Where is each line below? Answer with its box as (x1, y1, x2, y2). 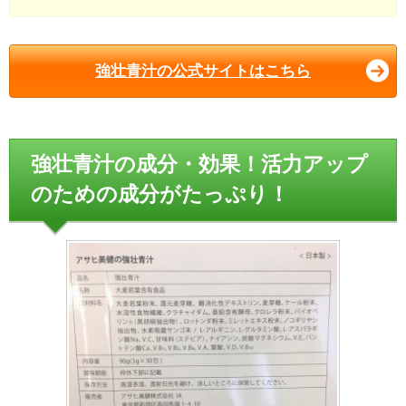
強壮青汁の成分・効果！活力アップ (30, 153, 368, 177)
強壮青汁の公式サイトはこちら (95, 62, 311, 80)
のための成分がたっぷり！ (30, 183, 289, 207)
